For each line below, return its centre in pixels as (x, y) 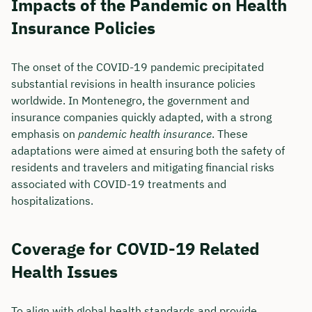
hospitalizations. (52, 201)
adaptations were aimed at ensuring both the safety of (148, 151)
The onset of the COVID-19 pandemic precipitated (138, 67)
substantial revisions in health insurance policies (133, 84)
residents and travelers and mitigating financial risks (143, 167)
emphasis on (45, 134)
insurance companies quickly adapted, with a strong (141, 117)
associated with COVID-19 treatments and (119, 184)
